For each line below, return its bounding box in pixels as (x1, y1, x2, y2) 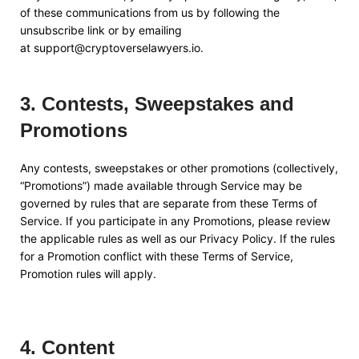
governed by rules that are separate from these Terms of (20, 196, 317, 210)
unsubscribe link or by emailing (20, 23, 182, 37)
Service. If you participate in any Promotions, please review (20, 214, 330, 228)
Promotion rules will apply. (20, 267, 156, 280)
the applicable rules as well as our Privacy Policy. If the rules (20, 232, 335, 245)
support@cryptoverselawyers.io (34, 41, 200, 54)
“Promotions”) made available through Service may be (20, 179, 302, 192)
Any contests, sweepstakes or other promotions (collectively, (20, 161, 338, 175)
